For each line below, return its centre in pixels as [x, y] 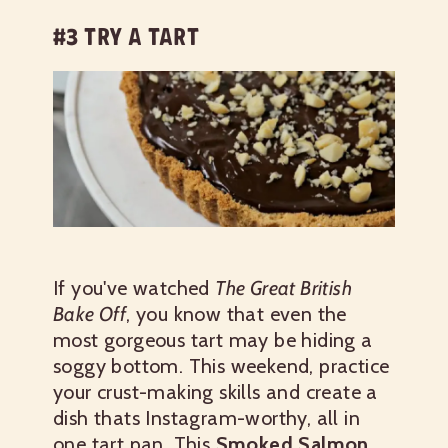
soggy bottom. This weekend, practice [221, 365]
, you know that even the [236, 313]
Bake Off [90, 313]
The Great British [284, 287]
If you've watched [134, 287]
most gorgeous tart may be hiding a [213, 339]
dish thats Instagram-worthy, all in [206, 417]
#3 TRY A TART [126, 37]
